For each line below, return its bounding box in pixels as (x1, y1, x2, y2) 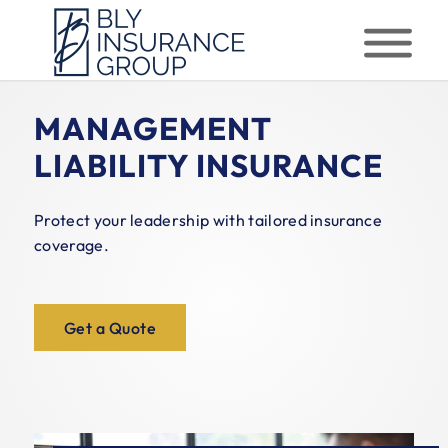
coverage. (34, 234, 109, 255)
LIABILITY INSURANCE (34, 146, 383, 185)
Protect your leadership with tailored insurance (34, 209, 383, 230)
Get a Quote (64, 318, 157, 339)
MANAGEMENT (34, 109, 271, 148)
